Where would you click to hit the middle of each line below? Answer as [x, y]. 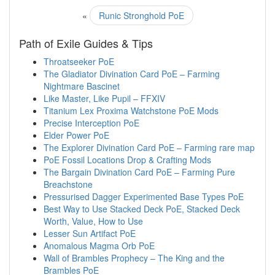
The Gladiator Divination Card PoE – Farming [132, 74]
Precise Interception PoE [91, 123]
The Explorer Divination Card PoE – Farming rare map [149, 147]
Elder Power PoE [76, 135]
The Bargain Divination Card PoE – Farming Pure [139, 172]
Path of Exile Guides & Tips [86, 43]
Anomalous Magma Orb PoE [99, 246]
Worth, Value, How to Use [93, 221]
